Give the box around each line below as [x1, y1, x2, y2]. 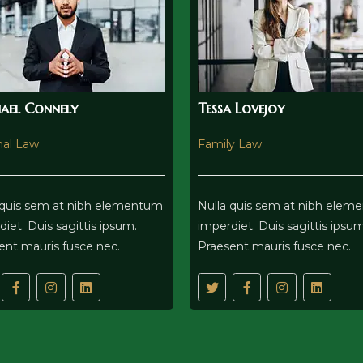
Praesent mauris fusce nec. [198, 239, 351, 254]
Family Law [198, 137, 262, 152]
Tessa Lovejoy [198, 99, 284, 118]
